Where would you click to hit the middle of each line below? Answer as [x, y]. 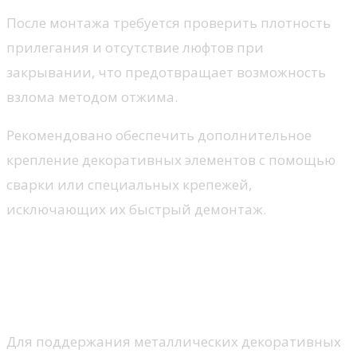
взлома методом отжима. [92, 97]
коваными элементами [135, 300]
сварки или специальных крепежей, [129, 185]
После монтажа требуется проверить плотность [169, 23]
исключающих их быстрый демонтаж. [136, 210]
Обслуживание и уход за [141, 251]
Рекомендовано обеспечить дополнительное [159, 135]
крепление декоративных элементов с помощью [171, 160]
